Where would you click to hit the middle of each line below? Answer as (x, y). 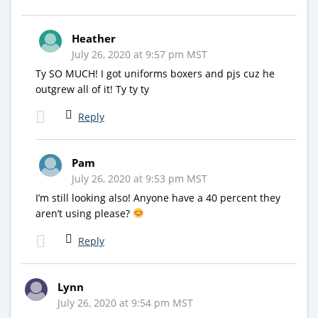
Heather (94, 38)
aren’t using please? (84, 213)
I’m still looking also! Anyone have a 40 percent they (158, 197)
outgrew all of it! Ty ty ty (92, 89)
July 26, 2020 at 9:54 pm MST (125, 302)
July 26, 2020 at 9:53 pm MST (139, 178)
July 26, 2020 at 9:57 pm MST (139, 54)
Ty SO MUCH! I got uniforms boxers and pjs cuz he (155, 73)
